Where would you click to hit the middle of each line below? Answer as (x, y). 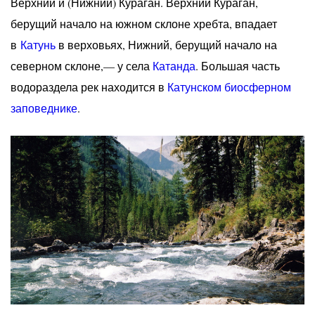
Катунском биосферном (229, 87)
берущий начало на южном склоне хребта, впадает (144, 24)
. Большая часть (238, 66)
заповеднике (44, 108)
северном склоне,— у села (82, 66)
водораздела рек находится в (89, 87)
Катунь (39, 45)
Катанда (174, 66)
